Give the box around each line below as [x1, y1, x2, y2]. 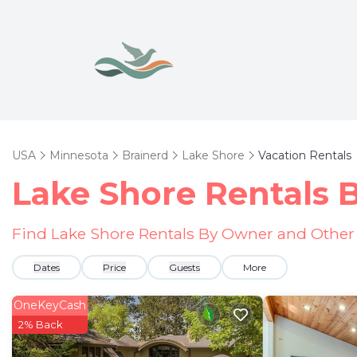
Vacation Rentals [258, 148, 351, 163]
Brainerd [122, 148, 168, 163]
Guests [169, 261, 200, 273]
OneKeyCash [14, 298, 86, 312]
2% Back [18, 318, 63, 331]
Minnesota [49, 148, 108, 163]
